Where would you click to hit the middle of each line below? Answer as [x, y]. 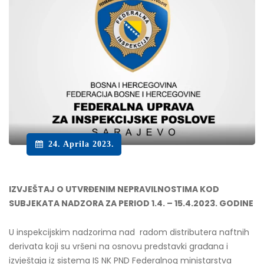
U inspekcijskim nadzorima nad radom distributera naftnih [129, 232]
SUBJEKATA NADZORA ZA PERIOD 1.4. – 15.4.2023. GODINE [131, 203]
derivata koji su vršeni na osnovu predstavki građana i [118, 246]
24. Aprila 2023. [81, 144]
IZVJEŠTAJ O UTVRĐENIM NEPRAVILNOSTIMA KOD [114, 189]
